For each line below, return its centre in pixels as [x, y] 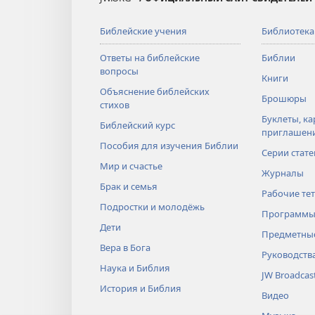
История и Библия [141, 289]
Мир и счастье [131, 166]
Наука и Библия [135, 268]
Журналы [282, 173]
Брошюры [284, 99]
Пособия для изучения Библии [169, 146]
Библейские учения [143, 31]
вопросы [119, 71]
